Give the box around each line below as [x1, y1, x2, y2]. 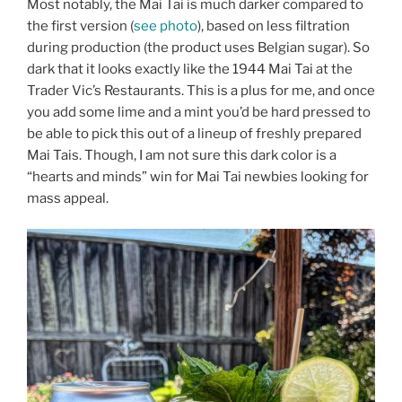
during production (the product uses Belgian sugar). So [27, 39, 370, 56]
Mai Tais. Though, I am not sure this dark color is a [27, 146, 336, 163]
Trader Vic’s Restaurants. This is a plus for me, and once [27, 82, 375, 99]
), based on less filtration [197, 17, 350, 34]
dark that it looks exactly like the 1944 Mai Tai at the [27, 60, 353, 77]
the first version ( [27, 17, 134, 34]
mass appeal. [27, 189, 109, 206]
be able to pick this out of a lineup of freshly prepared [27, 125, 362, 142]
